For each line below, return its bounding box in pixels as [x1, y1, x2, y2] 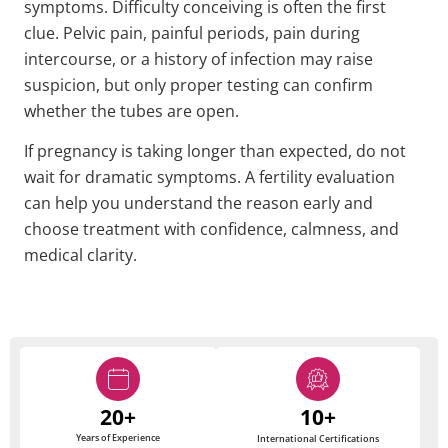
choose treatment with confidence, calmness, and [24, 218, 399, 241]
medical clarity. [24, 244, 137, 267]
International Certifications [256, 432, 379, 446]
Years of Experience [75, 431, 160, 445]
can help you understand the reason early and [24, 192, 373, 215]
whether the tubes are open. [24, 99, 239, 122]
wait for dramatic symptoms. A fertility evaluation [24, 166, 395, 189]
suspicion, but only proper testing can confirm [24, 73, 373, 96]
